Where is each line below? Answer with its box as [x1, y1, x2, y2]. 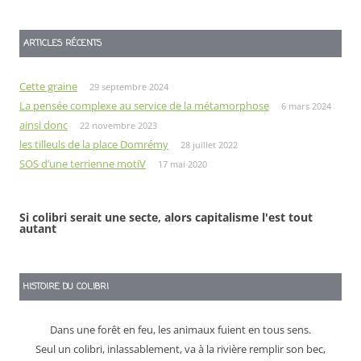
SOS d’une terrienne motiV [19, 156, 146, 172]
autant [19, 221, 56, 237]
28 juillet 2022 [180, 139, 238, 151]
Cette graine [19, 79, 77, 94]
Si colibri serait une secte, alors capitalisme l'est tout [19, 210, 313, 226]
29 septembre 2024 [89, 81, 168, 93]
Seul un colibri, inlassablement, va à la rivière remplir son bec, [35, 342, 326, 357]
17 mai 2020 [158, 158, 207, 171]
